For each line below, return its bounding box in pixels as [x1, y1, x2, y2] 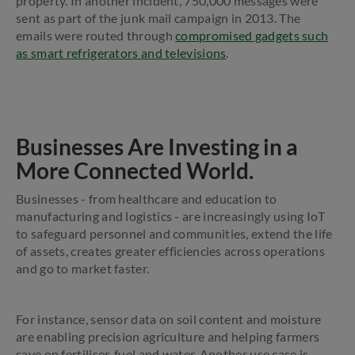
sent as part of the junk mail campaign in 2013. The [16, 10, 301, 25]
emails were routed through [16, 28, 176, 43]
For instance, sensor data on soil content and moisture [16, 311, 322, 326]
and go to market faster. [16, 261, 150, 276]
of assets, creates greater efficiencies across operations [16, 243, 326, 258]
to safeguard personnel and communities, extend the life [16, 226, 333, 241]
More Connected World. [16, 157, 254, 184]
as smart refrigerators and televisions [16, 45, 227, 60]
